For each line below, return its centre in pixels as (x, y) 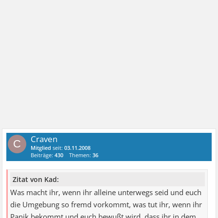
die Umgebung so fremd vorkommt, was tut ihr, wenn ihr (106, 204)
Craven (44, 139)
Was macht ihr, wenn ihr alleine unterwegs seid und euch (106, 192)
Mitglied (41, 148)
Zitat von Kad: (36, 179)
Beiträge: (43, 155)
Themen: (81, 155)
